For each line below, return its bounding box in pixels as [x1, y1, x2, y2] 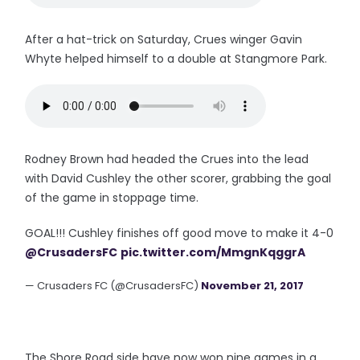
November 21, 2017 [201, 278, 305, 293]
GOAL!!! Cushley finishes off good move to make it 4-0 [25, 225, 334, 241]
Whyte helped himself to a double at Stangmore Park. [25, 51, 328, 67]
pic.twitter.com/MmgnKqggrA [121, 244, 306, 260]
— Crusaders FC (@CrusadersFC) [25, 278, 202, 293]
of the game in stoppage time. [25, 190, 199, 206]
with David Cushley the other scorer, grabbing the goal [25, 170, 332, 186]
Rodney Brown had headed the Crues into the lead [25, 151, 309, 167]
